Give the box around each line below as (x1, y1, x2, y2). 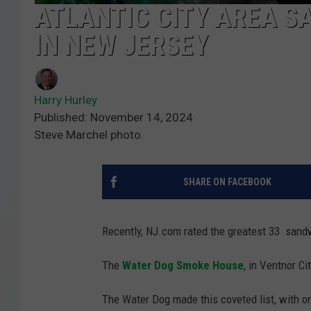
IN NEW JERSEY (34, 28, 208, 62)
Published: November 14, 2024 (34, 110, 193, 124)
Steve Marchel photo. (34, 127, 144, 142)
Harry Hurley (34, 92, 97, 107)
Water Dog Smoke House (122, 258, 244, 272)
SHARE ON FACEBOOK (183, 176, 271, 187)
